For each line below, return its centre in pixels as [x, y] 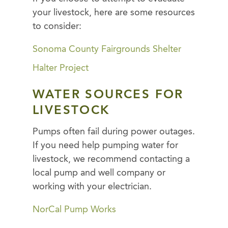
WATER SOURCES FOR [108, 95]
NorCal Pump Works [74, 210]
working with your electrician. [92, 187]
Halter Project [61, 68]
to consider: [57, 27]
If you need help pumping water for [105, 145]
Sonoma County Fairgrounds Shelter [107, 50]
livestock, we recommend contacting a [111, 159]
